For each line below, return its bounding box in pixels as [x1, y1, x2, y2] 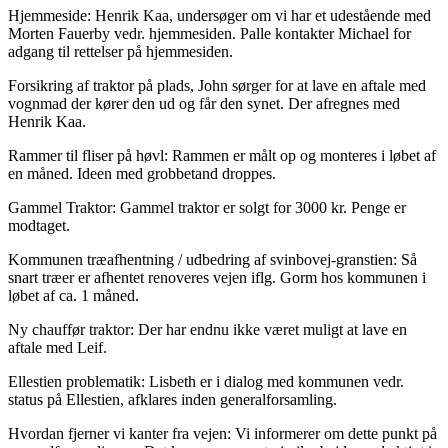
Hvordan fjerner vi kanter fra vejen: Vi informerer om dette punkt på [8, 424, 437, 442]
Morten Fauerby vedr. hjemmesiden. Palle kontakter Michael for [8, 24, 411, 42]
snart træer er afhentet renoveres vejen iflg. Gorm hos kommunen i [8, 268, 426, 286]
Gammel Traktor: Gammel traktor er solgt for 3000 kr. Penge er [8, 198, 406, 216]
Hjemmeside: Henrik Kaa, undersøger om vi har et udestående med [8, 6, 431, 24]
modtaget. [8, 216, 70, 234]
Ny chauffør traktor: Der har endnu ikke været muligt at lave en [8, 320, 407, 338]
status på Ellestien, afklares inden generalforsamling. [8, 390, 337, 408]
